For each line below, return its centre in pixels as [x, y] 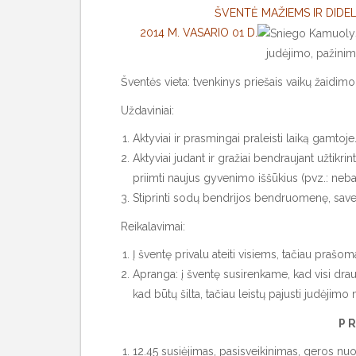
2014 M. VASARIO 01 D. [198, 33]
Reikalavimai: [153, 227]
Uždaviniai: [147, 111]
